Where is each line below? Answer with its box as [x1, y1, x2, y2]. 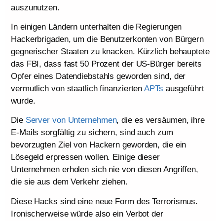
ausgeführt [163, 83, 204, 93]
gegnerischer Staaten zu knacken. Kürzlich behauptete [11, 46, 210, 56]
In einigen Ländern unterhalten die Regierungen [11, 22, 182, 32]
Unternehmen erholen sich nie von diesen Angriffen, [11, 165, 198, 175]
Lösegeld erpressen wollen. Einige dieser [11, 152, 160, 162]
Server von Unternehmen [25, 115, 117, 125]
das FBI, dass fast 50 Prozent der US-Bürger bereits [11, 59, 202, 69]
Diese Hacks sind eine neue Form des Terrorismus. [11, 196, 198, 206]
